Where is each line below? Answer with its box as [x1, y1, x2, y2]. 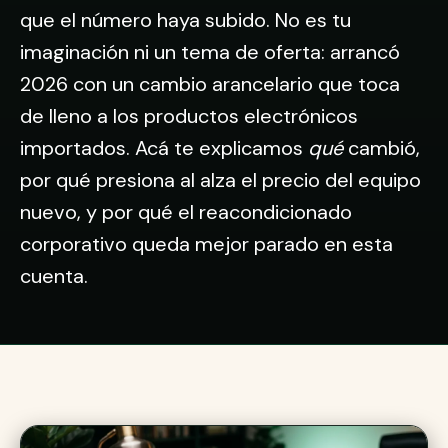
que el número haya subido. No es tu [20, 7, 351, 33]
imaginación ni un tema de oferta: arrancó [20, 39, 400, 65]
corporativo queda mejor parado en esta [20, 231, 393, 257]
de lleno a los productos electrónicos [20, 103, 358, 129]
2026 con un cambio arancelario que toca [20, 71, 400, 97]
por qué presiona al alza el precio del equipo [20, 167, 421, 193]
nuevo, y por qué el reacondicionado [20, 199, 352, 225]
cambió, [343, 135, 420, 161]
